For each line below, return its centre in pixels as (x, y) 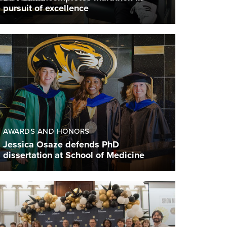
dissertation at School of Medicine (74, 155)
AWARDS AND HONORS (46, 131)
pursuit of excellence (46, 8)
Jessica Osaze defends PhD (61, 145)
